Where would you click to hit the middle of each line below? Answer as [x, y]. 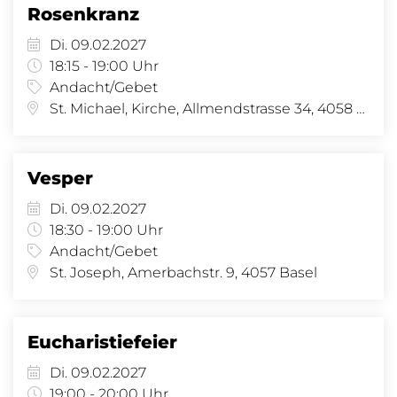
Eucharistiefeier [102, 342]
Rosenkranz [83, 14]
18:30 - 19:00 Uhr [106, 230]
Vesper [60, 178]
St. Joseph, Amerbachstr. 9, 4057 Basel [183, 272]
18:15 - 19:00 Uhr [104, 66]
